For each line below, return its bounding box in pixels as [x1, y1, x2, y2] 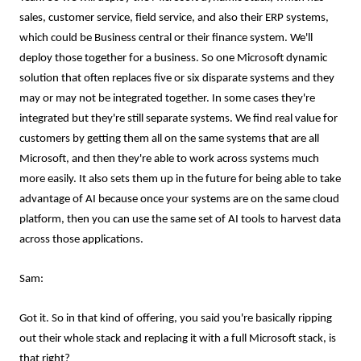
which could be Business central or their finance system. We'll [19, 32, 313, 44]
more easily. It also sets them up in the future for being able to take [19, 173, 341, 185]
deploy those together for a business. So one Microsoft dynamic [19, 52, 327, 64]
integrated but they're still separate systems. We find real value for [19, 113, 338, 125]
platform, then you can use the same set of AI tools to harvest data [19, 214, 341, 226]
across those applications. [19, 234, 143, 246]
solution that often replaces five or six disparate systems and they [19, 73, 334, 85]
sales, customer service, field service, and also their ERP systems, [19, 12, 329, 24]
